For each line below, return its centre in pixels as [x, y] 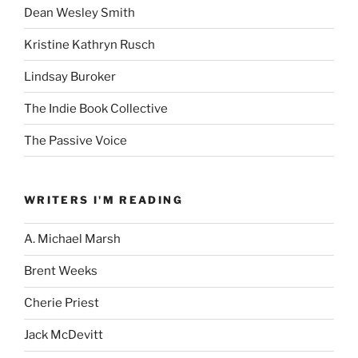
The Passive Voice [76, 140]
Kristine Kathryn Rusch [89, 44]
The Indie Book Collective [96, 108]
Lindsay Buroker [70, 76]
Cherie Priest [62, 303]
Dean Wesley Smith [80, 12]
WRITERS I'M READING [103, 200]
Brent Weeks [61, 271]
